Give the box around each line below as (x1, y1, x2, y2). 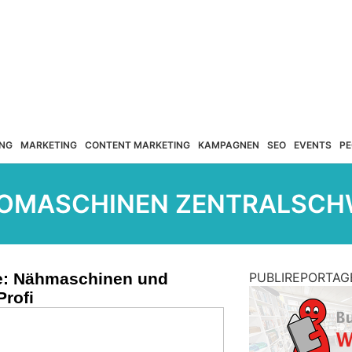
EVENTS (293, 138, 332, 151)
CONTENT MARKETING (84, 138, 190, 151)
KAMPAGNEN (197, 138, 259, 151)
